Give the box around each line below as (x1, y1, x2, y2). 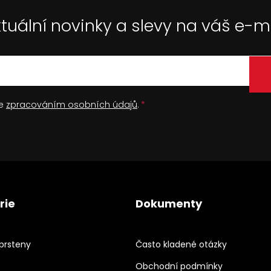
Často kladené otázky (135, 238, 227, 250)
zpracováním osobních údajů (6, 98, 137, 111)
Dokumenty (135, 195, 202, 211)
